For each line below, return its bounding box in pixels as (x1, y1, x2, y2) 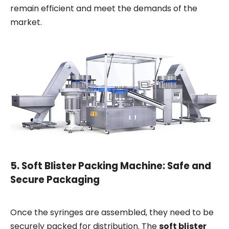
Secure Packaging (10, 173, 100, 187)
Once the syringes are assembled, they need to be (10, 207, 214, 219)
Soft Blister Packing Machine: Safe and (21, 159, 211, 173)
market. (10, 16, 42, 29)
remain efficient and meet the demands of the (10, 3, 197, 15)
